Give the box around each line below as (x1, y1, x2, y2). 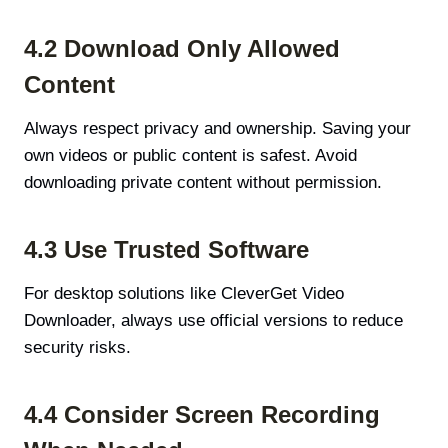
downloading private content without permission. (24, 172, 382, 192)
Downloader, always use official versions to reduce (24, 310, 403, 330)
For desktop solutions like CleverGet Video (24, 283, 344, 303)
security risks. (24, 337, 131, 357)
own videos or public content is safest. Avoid (24, 145, 357, 165)
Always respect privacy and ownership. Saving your (24, 118, 411, 138)
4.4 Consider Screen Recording (24, 400, 380, 428)
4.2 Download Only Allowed (24, 34, 340, 62)
